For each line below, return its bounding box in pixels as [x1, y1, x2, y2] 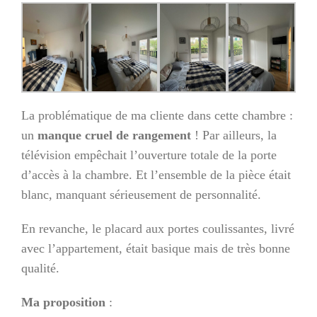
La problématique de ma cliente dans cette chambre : [21, 108, 293, 122]
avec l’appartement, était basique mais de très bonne [21, 241, 290, 255]
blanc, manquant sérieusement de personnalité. [21, 187, 261, 202]
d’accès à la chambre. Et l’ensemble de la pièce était [21, 167, 291, 182]
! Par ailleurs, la [191, 127, 277, 142]
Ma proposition [21, 294, 105, 309]
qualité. [21, 260, 59, 275]
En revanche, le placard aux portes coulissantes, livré [21, 221, 294, 236]
